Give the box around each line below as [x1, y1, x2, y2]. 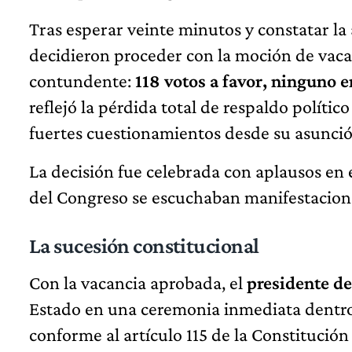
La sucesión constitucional [29, 233, 259, 258]
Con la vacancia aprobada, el [29, 272, 247, 294]
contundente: [29, 70, 135, 92]
